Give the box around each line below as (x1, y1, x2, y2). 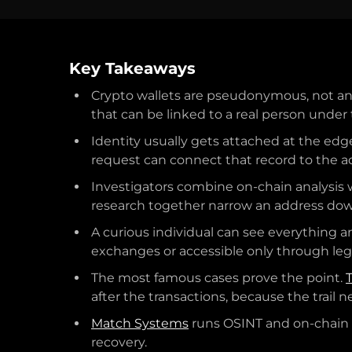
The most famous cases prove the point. (91, 270, 346, 285)
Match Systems (91, 316, 189, 331)
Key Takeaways (69, 59, 196, 78)
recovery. (91, 335, 147, 350)
